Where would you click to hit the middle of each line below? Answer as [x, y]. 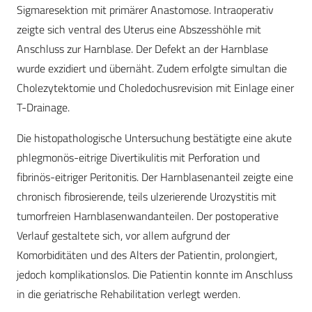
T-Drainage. [43, 108]
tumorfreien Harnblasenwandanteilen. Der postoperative [148, 216]
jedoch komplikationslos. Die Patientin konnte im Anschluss [155, 275]
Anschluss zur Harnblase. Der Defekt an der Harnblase [142, 49]
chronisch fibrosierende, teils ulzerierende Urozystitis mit [147, 197]
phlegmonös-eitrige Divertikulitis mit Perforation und [138, 158]
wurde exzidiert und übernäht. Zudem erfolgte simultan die [152, 69]
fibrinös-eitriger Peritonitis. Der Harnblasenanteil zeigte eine [155, 177]
